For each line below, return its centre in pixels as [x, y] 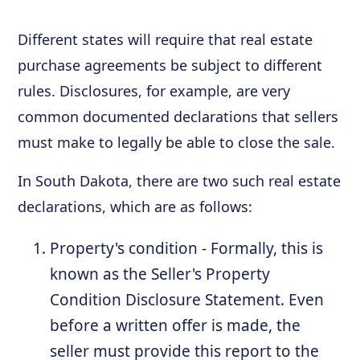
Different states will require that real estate [166, 39]
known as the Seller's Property [160, 274]
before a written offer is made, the [176, 325]
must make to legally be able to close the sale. [177, 142]
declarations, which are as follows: [135, 206]
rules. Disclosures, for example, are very [154, 90]
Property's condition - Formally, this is [187, 248]
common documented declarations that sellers [178, 116]
